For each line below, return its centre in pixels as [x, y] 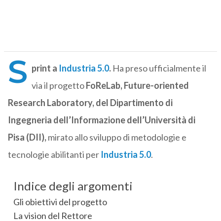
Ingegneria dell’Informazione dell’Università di [101, 120]
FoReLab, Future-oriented [137, 86]
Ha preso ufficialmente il [158, 68]
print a [45, 68]
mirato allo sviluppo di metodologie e [116, 137]
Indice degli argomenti [73, 186]
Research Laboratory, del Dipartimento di [90, 103]
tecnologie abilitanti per [54, 155]
